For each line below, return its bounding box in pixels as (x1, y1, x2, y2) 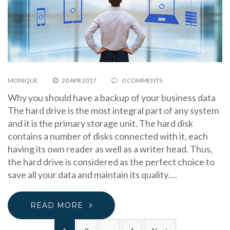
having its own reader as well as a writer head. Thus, (8, 143, 213, 155)
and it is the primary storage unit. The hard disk (8, 118, 193, 129)
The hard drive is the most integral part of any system (8, 105, 219, 117)
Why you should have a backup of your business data (8, 92, 219, 104)
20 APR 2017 (62, 76, 97, 85)
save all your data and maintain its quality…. (8, 169, 177, 181)
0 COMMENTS (121, 76, 162, 85)
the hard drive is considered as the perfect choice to (8, 156, 215, 168)
